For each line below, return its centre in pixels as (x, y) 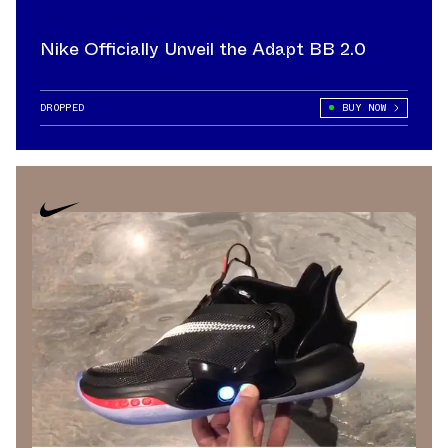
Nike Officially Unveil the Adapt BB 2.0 (203, 48)
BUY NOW (363, 107)
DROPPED (62, 107)
